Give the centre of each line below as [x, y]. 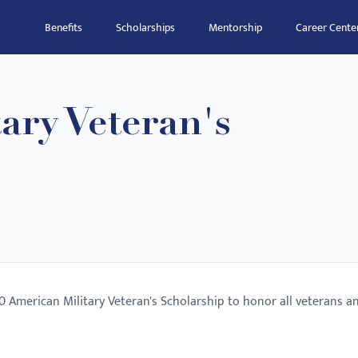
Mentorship [235, 28]
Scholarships [145, 28]
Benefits [64, 28]
